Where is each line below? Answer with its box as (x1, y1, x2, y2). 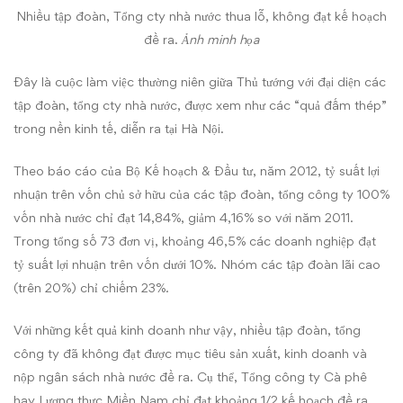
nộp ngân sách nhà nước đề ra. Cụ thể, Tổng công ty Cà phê (13, 369, 367, 384)
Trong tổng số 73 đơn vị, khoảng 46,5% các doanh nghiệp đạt (13, 233, 376, 248)
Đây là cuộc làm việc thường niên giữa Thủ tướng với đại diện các (13, 74, 386, 89)
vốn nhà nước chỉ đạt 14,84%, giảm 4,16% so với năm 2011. (13, 210, 354, 225)
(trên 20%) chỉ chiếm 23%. (13, 280, 169, 295)
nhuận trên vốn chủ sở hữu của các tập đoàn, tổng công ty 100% (13, 186, 390, 201)
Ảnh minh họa (182, 31, 259, 47)
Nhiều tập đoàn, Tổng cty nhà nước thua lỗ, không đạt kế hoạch (16, 8, 387, 23)
